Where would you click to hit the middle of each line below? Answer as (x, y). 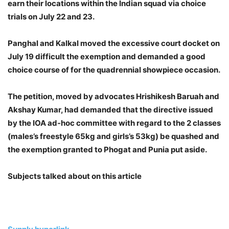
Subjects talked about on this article (75, 176)
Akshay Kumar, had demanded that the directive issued (110, 110)
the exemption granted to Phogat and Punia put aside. (107, 150)
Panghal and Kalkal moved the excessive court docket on (114, 43)
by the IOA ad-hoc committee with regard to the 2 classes (114, 123)
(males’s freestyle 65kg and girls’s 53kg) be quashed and (113, 136)
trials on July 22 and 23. (51, 17)
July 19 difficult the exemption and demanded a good (107, 57)
